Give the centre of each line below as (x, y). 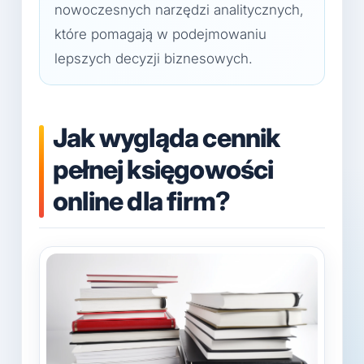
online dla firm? (142, 201)
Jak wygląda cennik (167, 138)
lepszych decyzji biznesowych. (154, 58)
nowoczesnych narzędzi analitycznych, (179, 10)
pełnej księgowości (163, 169)
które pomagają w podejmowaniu (160, 34)
